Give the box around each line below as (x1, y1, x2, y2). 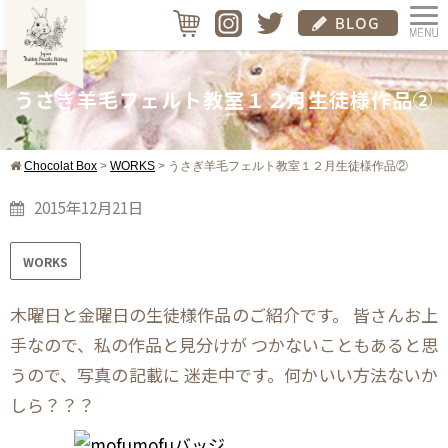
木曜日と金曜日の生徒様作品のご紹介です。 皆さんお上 (10, 302, 438, 328)
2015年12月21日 (34, 196, 143, 218)
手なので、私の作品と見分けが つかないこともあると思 (10, 332, 438, 358)
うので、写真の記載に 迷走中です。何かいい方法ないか (10, 362, 438, 388)
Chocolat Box (24, 159, 97, 173)
